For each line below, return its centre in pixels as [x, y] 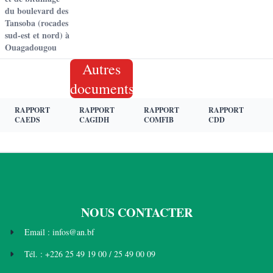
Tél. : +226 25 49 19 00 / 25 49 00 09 [90, 254]
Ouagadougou [31, 47]
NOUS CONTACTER [136, 212]
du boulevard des [37, 11]
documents [102, 88]
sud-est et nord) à [37, 35]
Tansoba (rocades [37, 23]
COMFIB [159, 120]
